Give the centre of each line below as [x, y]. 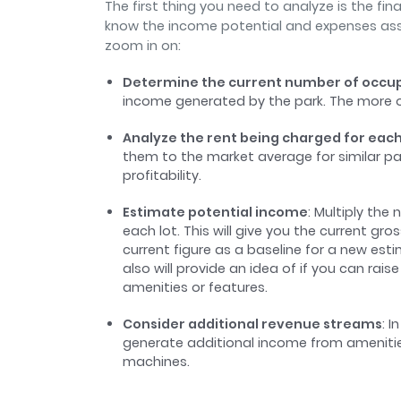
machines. [160, 362]
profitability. [164, 176]
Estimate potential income [215, 213]
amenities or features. [197, 288]
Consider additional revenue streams [252, 324]
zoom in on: [145, 46]
